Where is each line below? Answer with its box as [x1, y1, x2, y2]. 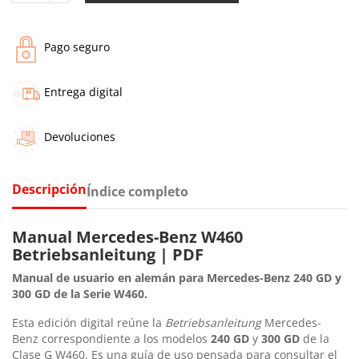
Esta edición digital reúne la [12, 314, 165, 330]
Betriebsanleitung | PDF [12, 243, 204, 265]
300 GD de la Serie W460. [12, 285, 147, 301]
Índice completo [87, 182, 188, 200]
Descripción [12, 179, 87, 198]
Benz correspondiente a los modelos [12, 330, 211, 346]
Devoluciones [44, 128, 115, 144]
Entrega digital [44, 83, 123, 99]
